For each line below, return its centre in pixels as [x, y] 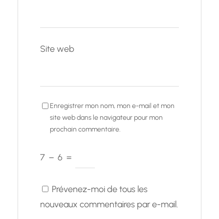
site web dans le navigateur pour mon [106, 118]
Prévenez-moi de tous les [100, 189]
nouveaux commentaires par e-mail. [109, 205]
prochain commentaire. [85, 130]
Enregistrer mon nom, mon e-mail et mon [112, 106]
